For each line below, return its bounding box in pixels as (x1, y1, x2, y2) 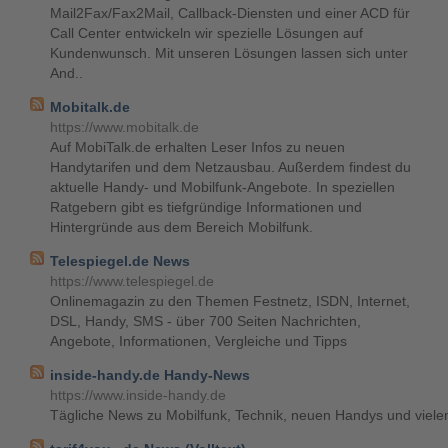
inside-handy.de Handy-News (50, 367, 250, 383)
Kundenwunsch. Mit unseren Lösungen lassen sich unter (50, 45, 408, 61)
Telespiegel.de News (50, 253, 190, 269)
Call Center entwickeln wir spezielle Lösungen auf (50, 25, 363, 41)
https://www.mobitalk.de (50, 119, 199, 135)
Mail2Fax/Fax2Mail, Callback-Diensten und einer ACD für (50, 5, 410, 21)
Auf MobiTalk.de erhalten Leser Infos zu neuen (50, 139, 345, 155)
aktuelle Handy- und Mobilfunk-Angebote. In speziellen (50, 179, 395, 195)
